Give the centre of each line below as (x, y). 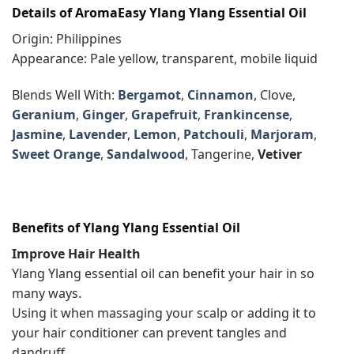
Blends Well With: (65, 94)
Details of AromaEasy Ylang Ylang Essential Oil (159, 13)
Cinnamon (220, 94)
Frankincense (247, 114)
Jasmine (37, 134)
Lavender (96, 134)
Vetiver (281, 154)
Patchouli (214, 134)
